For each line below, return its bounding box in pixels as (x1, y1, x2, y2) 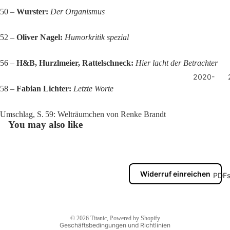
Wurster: (16, 7, 48, 16)
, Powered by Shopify (106, 215, 160, 222)
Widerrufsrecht (13, 189, 49, 197)
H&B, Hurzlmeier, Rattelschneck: (16, 59, 133, 68)
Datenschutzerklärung (13, 146, 66, 154)
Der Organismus (50, 7, 105, 16)
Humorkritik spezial (65, 33, 129, 42)
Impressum (13, 160, 40, 168)
